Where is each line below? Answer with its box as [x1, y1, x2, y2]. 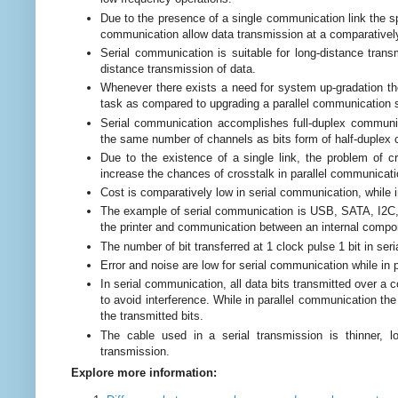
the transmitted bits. [100, 309, 207, 323]
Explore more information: [71, 366, 217, 380]
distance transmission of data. [100, 61, 256, 76]
